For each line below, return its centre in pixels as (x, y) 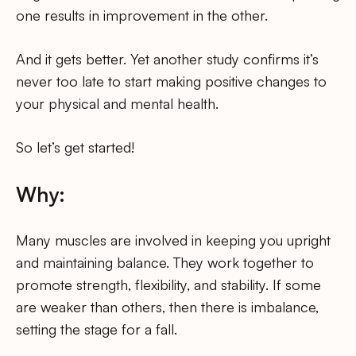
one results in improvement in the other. (142, 15)
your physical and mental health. (117, 104)
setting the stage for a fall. (97, 329)
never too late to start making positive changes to (171, 81)
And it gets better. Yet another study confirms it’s (167, 59)
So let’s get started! (75, 147)
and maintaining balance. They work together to (165, 262)
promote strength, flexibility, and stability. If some (168, 284)
